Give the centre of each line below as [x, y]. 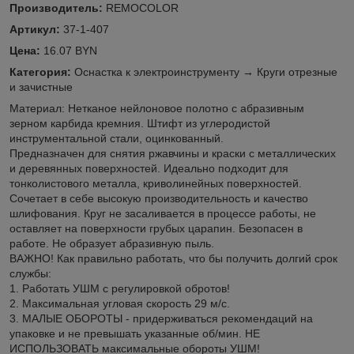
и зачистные [41, 87]
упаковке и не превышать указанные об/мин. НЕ [135, 334]
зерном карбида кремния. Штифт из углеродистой [140, 124]
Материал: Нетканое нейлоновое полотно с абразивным [157, 109]
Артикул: [35, 30]
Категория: [40, 72]
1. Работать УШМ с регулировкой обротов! [120, 289]
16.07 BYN [69, 51]
